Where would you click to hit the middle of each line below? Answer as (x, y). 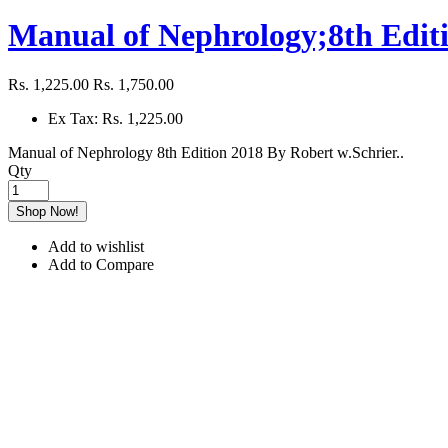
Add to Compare (101, 264)
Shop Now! (47, 211)
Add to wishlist (96, 246)
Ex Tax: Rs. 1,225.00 (115, 118)
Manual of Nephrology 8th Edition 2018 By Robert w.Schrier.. (206, 152)
